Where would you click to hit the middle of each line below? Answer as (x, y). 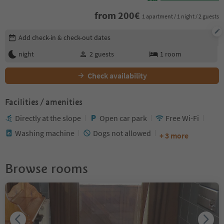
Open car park (123, 118)
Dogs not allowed (122, 133)
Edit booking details (38, 34)
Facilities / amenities (44, 102)
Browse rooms (46, 168)
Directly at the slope (48, 118)
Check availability (117, 75)
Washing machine (45, 133)
